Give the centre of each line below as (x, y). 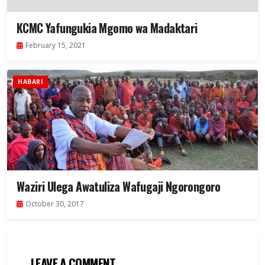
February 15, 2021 (56, 46)
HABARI (30, 82)
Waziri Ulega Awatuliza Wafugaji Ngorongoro (119, 187)
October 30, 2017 (55, 204)
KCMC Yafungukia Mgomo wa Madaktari (107, 28)
